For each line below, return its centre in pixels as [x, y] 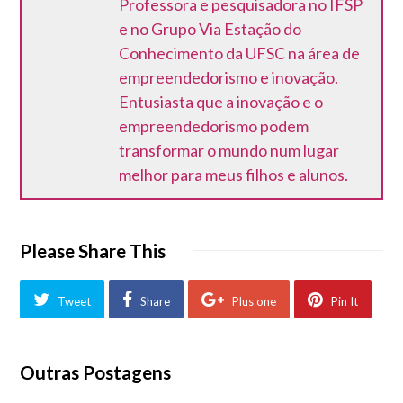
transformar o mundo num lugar [229, 151]
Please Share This [93, 251]
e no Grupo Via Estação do [210, 29]
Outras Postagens [96, 372]
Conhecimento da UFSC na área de [240, 54]
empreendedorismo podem [214, 126]
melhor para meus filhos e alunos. [234, 175]
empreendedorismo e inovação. [229, 78]
